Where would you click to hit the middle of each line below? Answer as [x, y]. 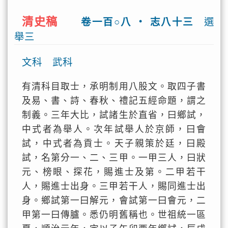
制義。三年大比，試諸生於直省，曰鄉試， [114, 115]
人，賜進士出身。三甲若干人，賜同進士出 [114, 186]
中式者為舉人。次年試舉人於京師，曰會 [114, 129]
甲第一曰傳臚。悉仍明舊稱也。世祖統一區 [114, 215]
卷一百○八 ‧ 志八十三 [137, 22]
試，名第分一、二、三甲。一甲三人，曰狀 [114, 158]
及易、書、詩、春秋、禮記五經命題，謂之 [114, 101]
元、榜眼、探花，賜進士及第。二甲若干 [114, 172]
